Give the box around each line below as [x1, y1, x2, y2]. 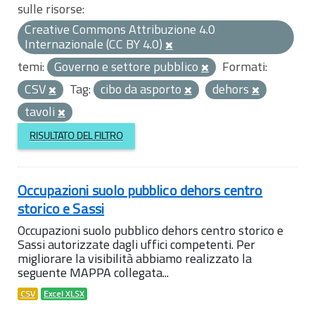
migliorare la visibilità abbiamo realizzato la [18, 248, 252, 268]
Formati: [222, 57, 267, 76]
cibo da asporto [101, 79, 184, 98]
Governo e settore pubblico [54, 57, 201, 76]
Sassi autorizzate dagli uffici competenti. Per [18, 234, 255, 254]
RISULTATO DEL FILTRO [29, 128, 123, 143]
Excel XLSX [44, 287, 84, 300]
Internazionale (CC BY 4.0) [25, 34, 165, 53]
